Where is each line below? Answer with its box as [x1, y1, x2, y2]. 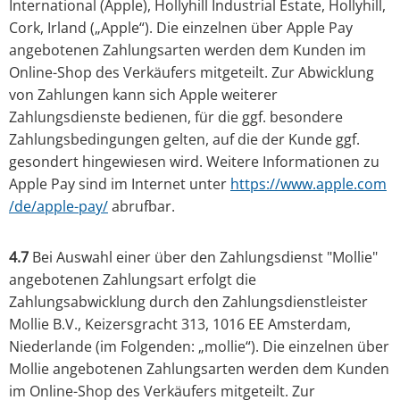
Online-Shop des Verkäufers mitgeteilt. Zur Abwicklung [9, 62, 374, 83]
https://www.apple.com [230, 174, 387, 195]
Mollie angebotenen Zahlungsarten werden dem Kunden [9, 359, 389, 379]
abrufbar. [108, 196, 175, 217]
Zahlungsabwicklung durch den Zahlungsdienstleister [9, 292, 368, 312]
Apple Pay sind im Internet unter [9, 174, 230, 195]
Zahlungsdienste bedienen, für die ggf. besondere [9, 107, 343, 128]
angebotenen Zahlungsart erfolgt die [9, 270, 256, 290]
